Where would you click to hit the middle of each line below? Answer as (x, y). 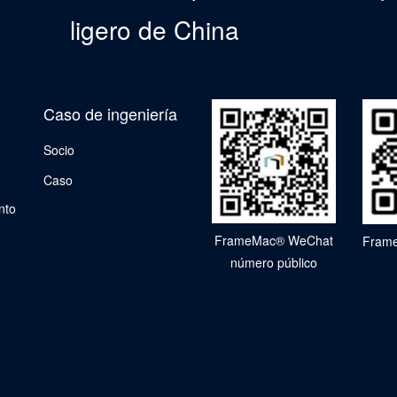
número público (274, 262)
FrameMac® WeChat (274, 240)
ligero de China (155, 29)
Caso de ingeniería (110, 113)
